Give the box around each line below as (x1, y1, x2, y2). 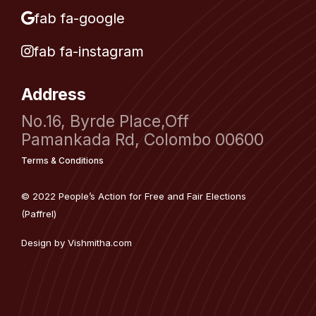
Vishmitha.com (68, 237, 132, 249)
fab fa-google (35, 10, 125, 28)
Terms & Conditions (21, 155, 104, 166)
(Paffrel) (21, 208, 56, 220)
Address (21, 85, 86, 105)
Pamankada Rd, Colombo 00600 (21, 130, 264, 150)
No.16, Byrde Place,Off (21, 111, 189, 132)
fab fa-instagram (34, 43, 144, 61)
